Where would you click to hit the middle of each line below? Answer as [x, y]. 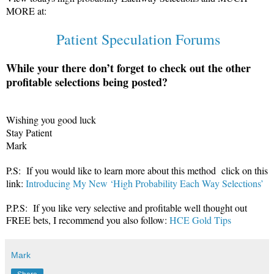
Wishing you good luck [51, 119]
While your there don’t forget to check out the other [128, 68]
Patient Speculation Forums [138, 39]
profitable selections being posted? [87, 82]
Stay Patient [29, 132]
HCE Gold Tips [200, 220]
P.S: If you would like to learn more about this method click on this [137, 170]
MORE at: [26, 10]
